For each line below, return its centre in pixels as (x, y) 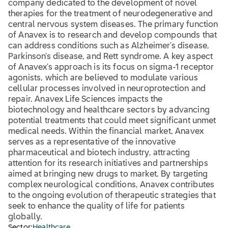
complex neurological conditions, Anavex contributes (111, 185)
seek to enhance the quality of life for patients (96, 207)
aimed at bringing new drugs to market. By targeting (108, 175)
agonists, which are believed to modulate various (103, 78)
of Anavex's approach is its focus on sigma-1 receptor (111, 68)
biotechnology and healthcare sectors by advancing (109, 110)
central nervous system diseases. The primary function (113, 25)
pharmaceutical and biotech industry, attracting (99, 153)
